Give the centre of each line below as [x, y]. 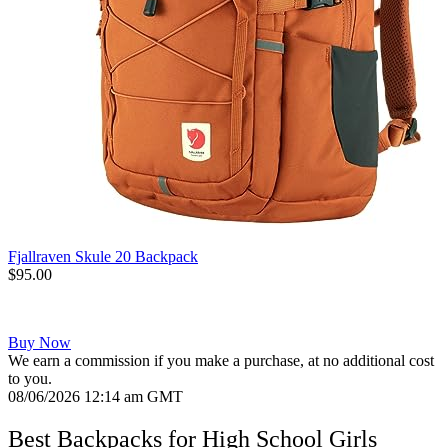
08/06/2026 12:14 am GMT [95, 397]
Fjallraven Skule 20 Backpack [103, 257]
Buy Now [39, 343]
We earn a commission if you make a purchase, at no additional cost [221, 361]
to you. [30, 379]
